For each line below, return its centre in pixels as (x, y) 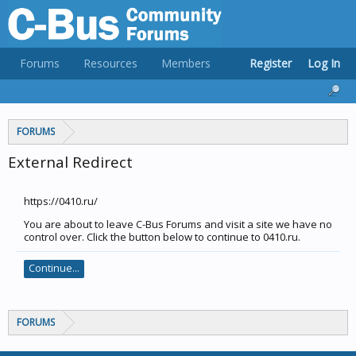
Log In (324, 63)
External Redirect (70, 162)
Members (186, 63)
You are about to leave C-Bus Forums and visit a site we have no (178, 224)
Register (271, 63)
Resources (110, 63)
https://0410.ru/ (61, 201)
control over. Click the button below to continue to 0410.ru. (162, 237)
